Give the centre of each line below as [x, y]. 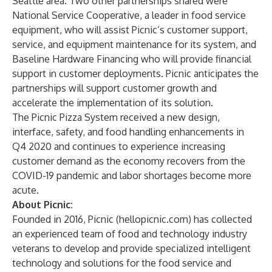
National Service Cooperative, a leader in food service [129, 15]
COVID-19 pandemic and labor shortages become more [132, 175]
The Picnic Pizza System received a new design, [116, 117]
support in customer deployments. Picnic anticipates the [135, 73]
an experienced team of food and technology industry [130, 234]
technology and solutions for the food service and [122, 263]
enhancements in [206, 132]
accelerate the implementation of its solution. [113, 103]
